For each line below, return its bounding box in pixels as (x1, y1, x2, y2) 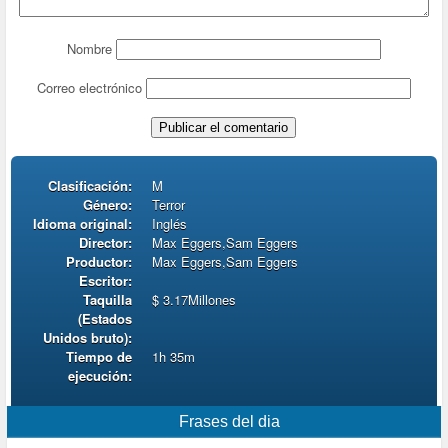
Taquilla (83, 290, 133, 310)
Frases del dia (178, 413, 280, 431)
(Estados (78, 309, 133, 329)
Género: (83, 195, 133, 215)
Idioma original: (33, 214, 133, 234)
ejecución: (68, 366, 133, 386)
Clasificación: (48, 176, 133, 196)
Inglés (152, 214, 188, 234)
